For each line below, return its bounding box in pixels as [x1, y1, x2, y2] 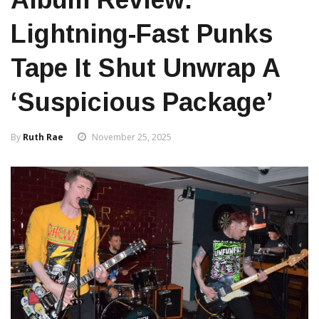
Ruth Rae [23, 131, 63, 144]
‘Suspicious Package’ [11, 88, 273, 117]
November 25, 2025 [92, 131, 172, 144]
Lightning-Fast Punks [11, 19, 273, 49]
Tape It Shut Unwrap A [11, 53, 280, 83]
